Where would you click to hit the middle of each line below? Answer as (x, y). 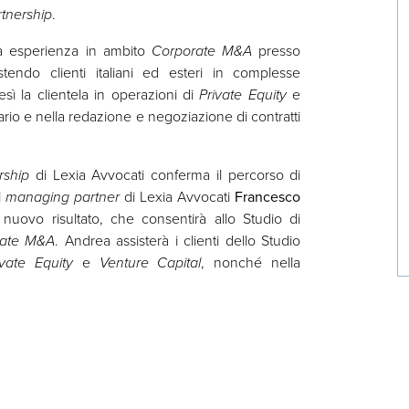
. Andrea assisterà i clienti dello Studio (178, 240)
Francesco (268, 196)
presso (277, 50)
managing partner (62, 196)
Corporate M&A (202, 50)
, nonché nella (251, 262)
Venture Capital (150, 262)
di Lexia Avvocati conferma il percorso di (165, 174)
